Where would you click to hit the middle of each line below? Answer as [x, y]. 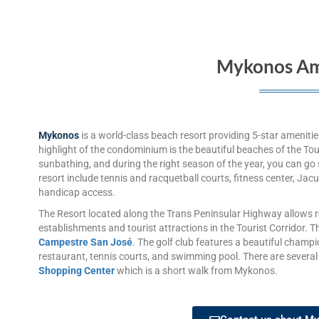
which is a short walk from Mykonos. [196, 271]
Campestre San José [85, 242]
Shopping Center [77, 271]
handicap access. [77, 193]
